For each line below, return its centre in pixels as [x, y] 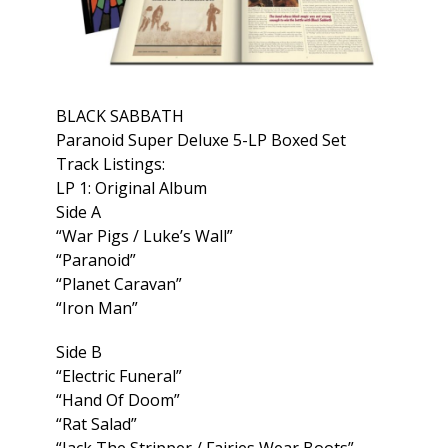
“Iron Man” [97, 308]
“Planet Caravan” [119, 284]
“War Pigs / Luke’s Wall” [144, 236]
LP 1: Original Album [131, 188]
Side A [78, 212]
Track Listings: [110, 164]
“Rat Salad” [96, 424]
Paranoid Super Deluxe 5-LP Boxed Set [201, 140]
